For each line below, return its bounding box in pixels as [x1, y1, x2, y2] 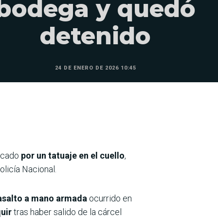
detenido [40, 22, 151, 50]
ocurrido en [87, 193, 132, 203]
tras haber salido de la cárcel [12, 207, 122, 217]
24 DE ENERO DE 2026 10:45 [54, 65, 136, 71]
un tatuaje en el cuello [36, 150, 125, 161]
